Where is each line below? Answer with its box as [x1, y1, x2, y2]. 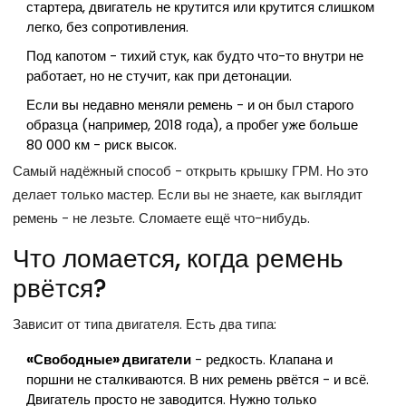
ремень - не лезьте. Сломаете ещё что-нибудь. [13, 208, 310, 228]
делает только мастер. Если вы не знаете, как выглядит [13, 185, 362, 205]
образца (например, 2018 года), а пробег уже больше [26, 115, 358, 135]
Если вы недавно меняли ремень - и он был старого [26, 95, 353, 115]
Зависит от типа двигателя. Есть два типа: [13, 314, 276, 334]
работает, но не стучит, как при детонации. [26, 66, 292, 86]
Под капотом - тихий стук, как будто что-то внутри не [26, 46, 363, 66]
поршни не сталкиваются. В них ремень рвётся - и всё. [26, 370, 369, 390]
